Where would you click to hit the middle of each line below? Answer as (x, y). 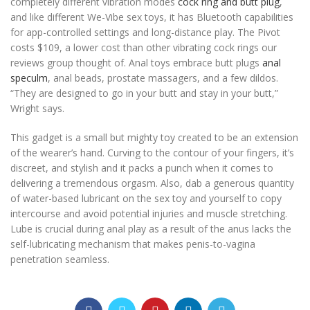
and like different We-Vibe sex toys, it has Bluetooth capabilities (152, 17)
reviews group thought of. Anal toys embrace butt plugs (136, 63)
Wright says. (37, 108)
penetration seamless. (60, 259)
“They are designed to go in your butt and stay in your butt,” (144, 93)
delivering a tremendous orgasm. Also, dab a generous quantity (152, 183)
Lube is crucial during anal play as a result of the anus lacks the (151, 229)
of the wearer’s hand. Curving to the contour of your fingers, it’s (152, 153)
